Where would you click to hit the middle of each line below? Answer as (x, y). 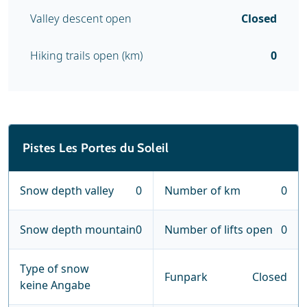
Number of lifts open (219, 230)
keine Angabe (55, 285)
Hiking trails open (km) (86, 56)
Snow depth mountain (78, 230)
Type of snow (54, 269)
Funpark (186, 277)
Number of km (202, 191)
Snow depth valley (67, 191)
